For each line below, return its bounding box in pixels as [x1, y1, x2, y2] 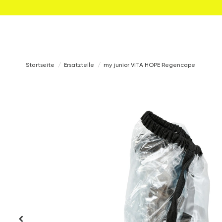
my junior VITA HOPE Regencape [104, 61, 196, 69]
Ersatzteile [64, 61, 95, 69]
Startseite [26, 61, 55, 69]
